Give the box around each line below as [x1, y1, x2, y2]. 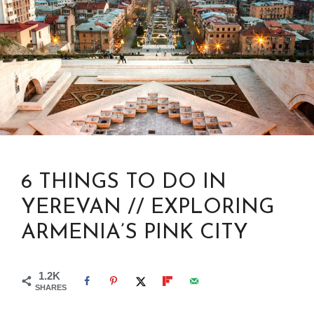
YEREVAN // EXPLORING [21, 197, 274, 219]
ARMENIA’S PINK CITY [21, 222, 248, 245]
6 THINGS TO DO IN [21, 172, 226, 194]
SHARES [35, 283, 67, 292]
